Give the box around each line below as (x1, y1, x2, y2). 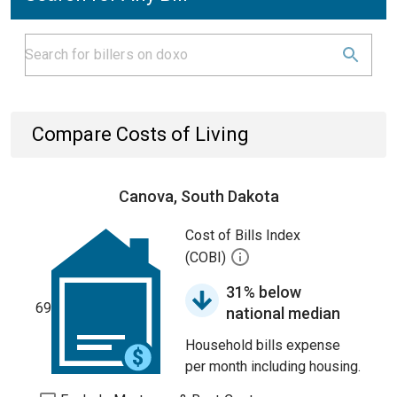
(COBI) (185, 249, 230, 267)
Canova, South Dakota (118, 187, 279, 206)
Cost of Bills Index (185, 227, 300, 244)
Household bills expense (185, 337, 340, 354)
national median (226, 304, 340, 323)
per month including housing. (185, 358, 361, 375)
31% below (226, 283, 301, 301)
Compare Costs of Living (32, 123, 249, 145)
